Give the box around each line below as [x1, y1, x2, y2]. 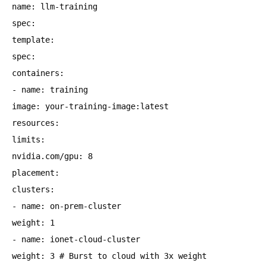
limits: [12, 135, 45, 144]
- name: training [12, 85, 88, 94]
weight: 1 [12, 218, 55, 227]
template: [12, 35, 55, 45]
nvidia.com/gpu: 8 [12, 151, 93, 161]
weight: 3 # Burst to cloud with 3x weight [12, 251, 207, 261]
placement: [12, 168, 59, 178]
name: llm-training [12, 2, 97, 11]
